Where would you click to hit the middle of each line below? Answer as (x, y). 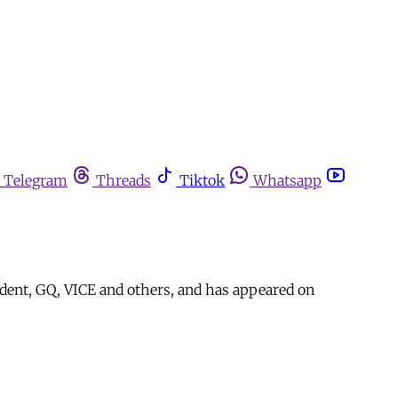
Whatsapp (287, 180)
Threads (123, 180)
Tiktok (202, 180)
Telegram (36, 180)
